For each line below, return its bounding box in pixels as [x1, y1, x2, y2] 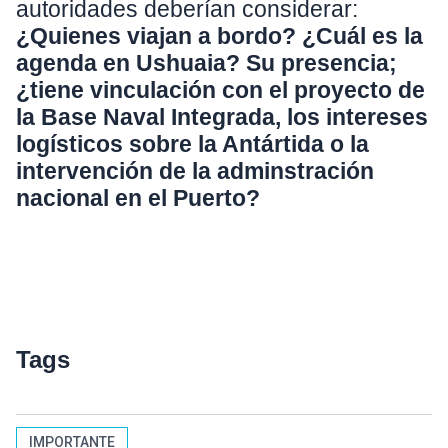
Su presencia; [246, 50, 397, 77]
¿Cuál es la [302, 23, 423, 50]
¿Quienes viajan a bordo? [16, 23, 296, 50]
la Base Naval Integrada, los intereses [16, 104, 428, 131]
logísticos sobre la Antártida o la [16, 131, 369, 158]
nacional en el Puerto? [16, 185, 260, 212]
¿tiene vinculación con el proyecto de [16, 77, 425, 104]
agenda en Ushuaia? [16, 50, 240, 77]
